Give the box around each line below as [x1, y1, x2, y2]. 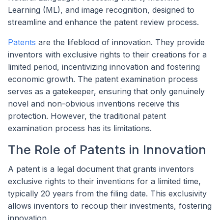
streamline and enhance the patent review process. [8, 17, 199, 27]
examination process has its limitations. [8, 123, 152, 133]
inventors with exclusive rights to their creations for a [8, 49, 207, 59]
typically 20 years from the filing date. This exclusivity [8, 189, 207, 199]
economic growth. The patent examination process [8, 74, 198, 84]
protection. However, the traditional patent [8, 110, 166, 121]
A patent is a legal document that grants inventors [8, 164, 194, 174]
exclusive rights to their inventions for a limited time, [8, 176, 201, 187]
